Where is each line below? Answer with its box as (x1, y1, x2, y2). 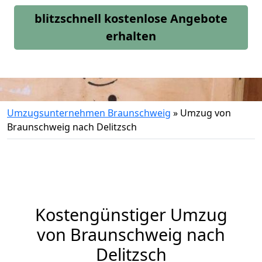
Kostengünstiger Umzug (35, 203, 227, 226)
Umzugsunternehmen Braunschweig (7, 106, 171, 119)
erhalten (106, 28, 156, 44)
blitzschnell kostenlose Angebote (35, 11, 227, 26)
